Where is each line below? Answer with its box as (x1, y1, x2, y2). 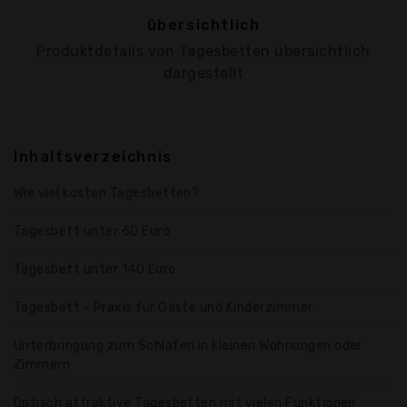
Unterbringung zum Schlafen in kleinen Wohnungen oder (14, 337, 362, 353)
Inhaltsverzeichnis (14, 147, 173, 165)
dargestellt (163, 64, 244, 82)
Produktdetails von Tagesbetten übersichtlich (36, 42, 371, 60)
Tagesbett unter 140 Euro (14, 261, 176, 277)
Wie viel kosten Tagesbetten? (14, 184, 200, 201)
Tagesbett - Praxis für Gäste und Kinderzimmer (14, 299, 313, 315)
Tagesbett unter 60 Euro (14, 223, 171, 239)
